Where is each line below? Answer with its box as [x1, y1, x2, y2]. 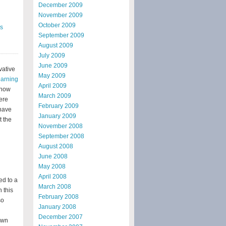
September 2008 [38, 132, 84, 140]
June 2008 [38, 152, 68, 160]
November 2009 [38, 11, 83, 19]
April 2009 [38, 82, 67, 89]
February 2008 [38, 193, 79, 200]
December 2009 [38, 1, 83, 9]
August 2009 [38, 41, 73, 49]
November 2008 [38, 122, 83, 130]
